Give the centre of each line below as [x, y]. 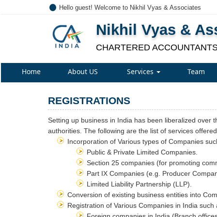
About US [83, 71]
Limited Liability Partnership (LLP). [139, 184]
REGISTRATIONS [89, 101]
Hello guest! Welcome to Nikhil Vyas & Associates [130, 8]
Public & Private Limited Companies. [142, 152]
